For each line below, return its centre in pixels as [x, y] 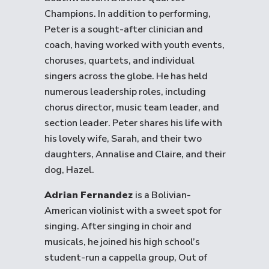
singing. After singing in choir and [118, 226]
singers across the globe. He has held [126, 76]
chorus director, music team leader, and [132, 107]
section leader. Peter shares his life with [133, 123]
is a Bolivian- [163, 195]
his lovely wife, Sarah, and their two [123, 139]
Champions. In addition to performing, [128, 14]
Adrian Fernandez [90, 195]
